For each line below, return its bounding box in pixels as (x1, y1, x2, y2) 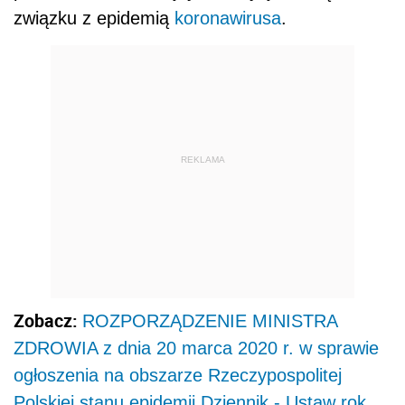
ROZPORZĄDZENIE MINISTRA (82, 310, 337, 331)
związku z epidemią (14, 7, 174, 28)
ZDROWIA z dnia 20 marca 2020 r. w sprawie (14, 337, 379, 358)
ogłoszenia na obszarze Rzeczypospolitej (14, 364, 342, 385)
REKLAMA (180, 155, 225, 165)
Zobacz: (14, 307, 82, 333)
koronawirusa (174, 7, 281, 28)
